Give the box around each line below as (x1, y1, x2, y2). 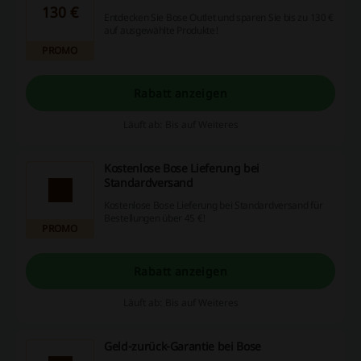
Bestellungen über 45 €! (104, 210, 207, 225)
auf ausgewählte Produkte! (104, 23, 219, 37)
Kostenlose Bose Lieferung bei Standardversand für (104, 197, 323, 212)
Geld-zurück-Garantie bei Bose (104, 338, 261, 354)
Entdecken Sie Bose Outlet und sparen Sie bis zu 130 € (104, 10, 334, 24)
